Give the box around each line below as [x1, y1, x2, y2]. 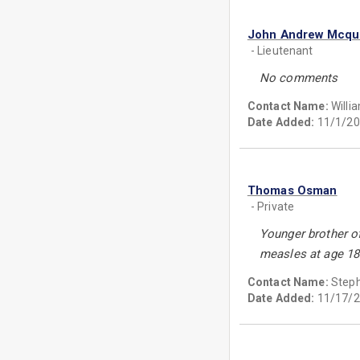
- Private [250, 200, 295, 213]
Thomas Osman [247, 183, 337, 198]
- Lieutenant [250, 44, 313, 57]
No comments [259, 71, 338, 85]
